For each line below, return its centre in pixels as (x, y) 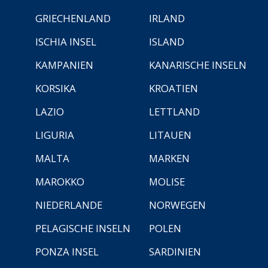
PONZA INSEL (67, 251)
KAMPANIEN (64, 65)
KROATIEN (173, 88)
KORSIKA (56, 88)
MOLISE (167, 181)
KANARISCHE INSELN (198, 65)
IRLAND (167, 18)
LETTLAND (174, 111)
